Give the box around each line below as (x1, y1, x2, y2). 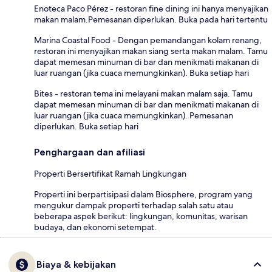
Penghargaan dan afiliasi (34, 146, 145, 158)
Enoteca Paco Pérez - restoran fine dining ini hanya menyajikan (34, 2, 268, 14)
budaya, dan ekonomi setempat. (34, 221, 157, 233)
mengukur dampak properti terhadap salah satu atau (34, 199, 233, 211)
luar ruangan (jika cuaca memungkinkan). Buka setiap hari (34, 67, 249, 78)
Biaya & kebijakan (36, 258, 116, 270)
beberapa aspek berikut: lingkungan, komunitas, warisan (34, 210, 248, 222)
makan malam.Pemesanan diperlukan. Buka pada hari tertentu (34, 13, 268, 25)
